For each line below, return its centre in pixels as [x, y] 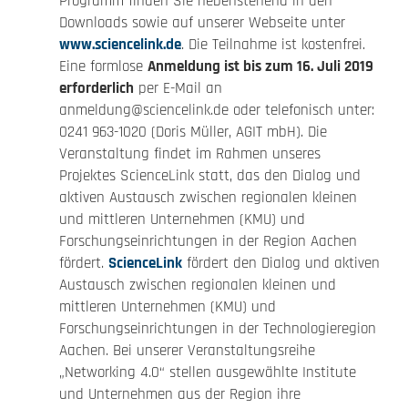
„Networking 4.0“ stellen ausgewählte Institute [207, 372]
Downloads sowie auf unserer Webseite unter [202, 23]
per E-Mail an [178, 88]
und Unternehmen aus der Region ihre [179, 394]
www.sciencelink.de [120, 45]
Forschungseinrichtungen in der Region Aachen [208, 241]
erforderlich [96, 88]
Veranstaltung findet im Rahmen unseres [189, 154]
